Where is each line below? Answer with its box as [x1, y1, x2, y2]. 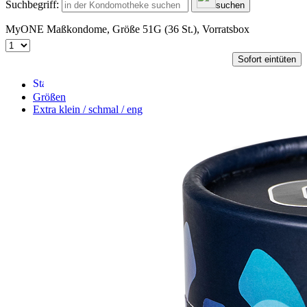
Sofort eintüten [238, 54, 296, 64]
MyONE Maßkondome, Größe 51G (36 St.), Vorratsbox [5, 23, 249, 35]
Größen [33, 91, 66, 103]
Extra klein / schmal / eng [33, 103, 143, 115]
